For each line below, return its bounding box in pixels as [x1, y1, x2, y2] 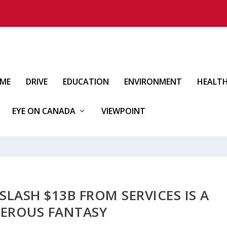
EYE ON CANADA [12, 105, 75, 117]
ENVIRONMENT [124, 76, 182, 87]
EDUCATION [63, 76, 109, 87]
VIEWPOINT [101, 105, 145, 117]
